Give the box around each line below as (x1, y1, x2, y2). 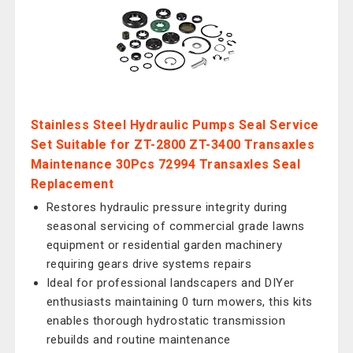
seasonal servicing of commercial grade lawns (46, 219, 305, 233)
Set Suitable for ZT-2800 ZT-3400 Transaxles (30, 137, 315, 152)
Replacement (30, 176, 114, 191)
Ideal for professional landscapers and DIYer (46, 276, 295, 290)
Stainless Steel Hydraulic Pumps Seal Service (30, 117, 319, 132)
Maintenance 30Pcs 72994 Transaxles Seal (30, 157, 301, 172)
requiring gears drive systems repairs (46, 257, 252, 271)
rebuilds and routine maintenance (46, 333, 231, 347)
